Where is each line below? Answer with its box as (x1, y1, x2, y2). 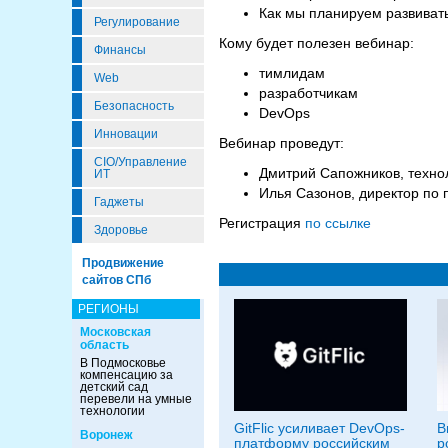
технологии (80, 404, 145, 418)
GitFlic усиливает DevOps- (234, 420, 405, 436)
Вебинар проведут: (219, 135, 344, 151)
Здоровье (94, 223, 148, 237)
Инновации (94, 127, 158, 141)
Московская (80, 325, 151, 339)
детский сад (80, 380, 148, 394)
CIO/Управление (94, 155, 187, 169)
